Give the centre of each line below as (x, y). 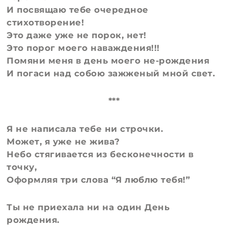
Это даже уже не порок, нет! (77, 35)
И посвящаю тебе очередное (78, 10)
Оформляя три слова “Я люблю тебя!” (98, 179)
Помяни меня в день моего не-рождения (108, 61)
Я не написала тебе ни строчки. (85, 129)
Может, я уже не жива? (63, 141)
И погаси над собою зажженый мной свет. (111, 74)
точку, (22, 167)
